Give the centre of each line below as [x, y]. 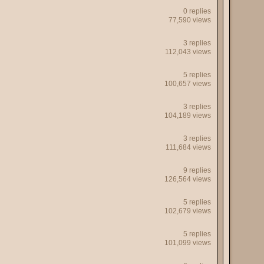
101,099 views [188, 243]
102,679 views [188, 211]
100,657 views [188, 84]
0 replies [197, 11]
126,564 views [188, 179]
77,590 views [190, 20]
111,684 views [188, 147]
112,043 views [188, 52]
